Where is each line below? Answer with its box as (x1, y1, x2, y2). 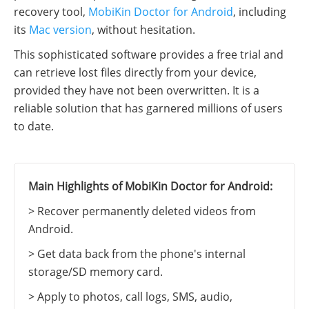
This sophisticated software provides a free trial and (14, 47, 283, 63)
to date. (14, 119, 54, 134)
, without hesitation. (92, 22, 195, 38)
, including (233, 4, 286, 20)
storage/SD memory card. (28, 264, 163, 280)
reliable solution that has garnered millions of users (14, 101, 283, 117)
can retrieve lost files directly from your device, (14, 65, 257, 81)
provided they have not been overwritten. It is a (14, 83, 259, 99)
